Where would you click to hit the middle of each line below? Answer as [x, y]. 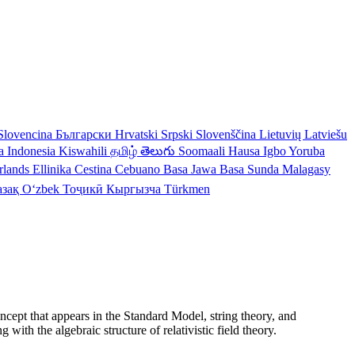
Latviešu [326, 134]
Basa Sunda [251, 169]
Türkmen [187, 189]
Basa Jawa [191, 169]
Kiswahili [84, 151]
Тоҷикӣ [84, 189]
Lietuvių [282, 134]
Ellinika [53, 169]
